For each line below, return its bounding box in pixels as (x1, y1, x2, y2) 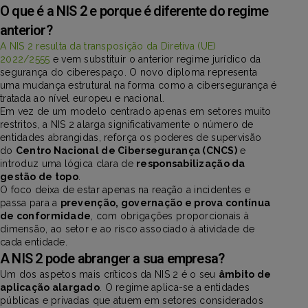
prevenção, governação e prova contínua (60, 197, 271, 208)
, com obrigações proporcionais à (91, 210, 250, 221)
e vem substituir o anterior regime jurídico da (49, 53, 261, 65)
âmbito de (218, 268, 272, 280)
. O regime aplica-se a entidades (100, 281, 250, 293)
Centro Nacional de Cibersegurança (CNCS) (15, 144, 238, 156)
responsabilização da (136, 157, 245, 169)
